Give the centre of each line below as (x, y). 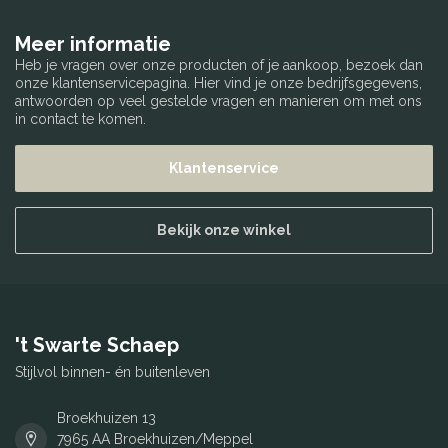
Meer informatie (93, 45)
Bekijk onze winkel (224, 229)
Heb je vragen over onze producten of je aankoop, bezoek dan (219, 65)
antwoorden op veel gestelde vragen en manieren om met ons (218, 101)
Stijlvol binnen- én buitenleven (112, 371)
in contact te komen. (80, 119)
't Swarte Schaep (97, 345)
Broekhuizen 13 (106, 417)
